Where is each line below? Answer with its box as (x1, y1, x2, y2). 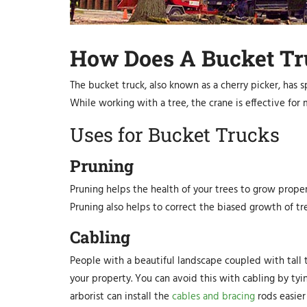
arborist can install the (70, 288, 172, 306)
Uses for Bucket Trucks (70, 122, 280, 148)
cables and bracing (172, 288, 255, 306)
